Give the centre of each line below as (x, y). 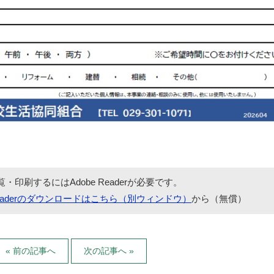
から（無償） (219, 199)
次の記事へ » (109, 251)
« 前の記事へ (31, 251)
